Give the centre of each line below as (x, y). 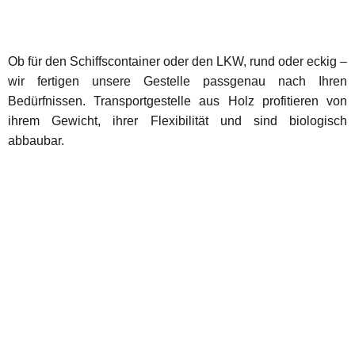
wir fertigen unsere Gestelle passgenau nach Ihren (177, 81)
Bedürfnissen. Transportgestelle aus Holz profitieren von (177, 101)
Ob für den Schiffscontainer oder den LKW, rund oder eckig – (177, 61)
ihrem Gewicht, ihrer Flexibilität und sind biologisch (177, 120)
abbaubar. (36, 140)
